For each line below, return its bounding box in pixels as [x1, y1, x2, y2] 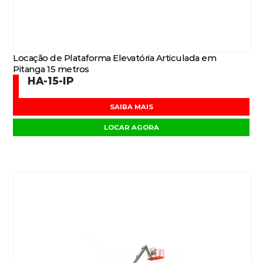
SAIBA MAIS [110, 103, 153, 111]
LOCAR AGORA [104, 123, 159, 131]
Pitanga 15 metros [13, 63, 89, 75]
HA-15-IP [28, 75, 75, 87]
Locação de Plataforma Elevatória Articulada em [13, 52, 217, 63]
